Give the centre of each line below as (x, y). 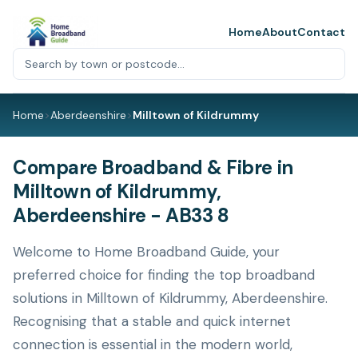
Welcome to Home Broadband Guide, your (146, 252)
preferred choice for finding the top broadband (164, 275)
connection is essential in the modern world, (153, 344)
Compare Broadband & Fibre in (153, 167)
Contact (321, 32)
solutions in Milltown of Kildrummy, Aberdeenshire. (170, 298)
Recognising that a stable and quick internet (152, 321)
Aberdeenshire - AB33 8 (121, 215)
